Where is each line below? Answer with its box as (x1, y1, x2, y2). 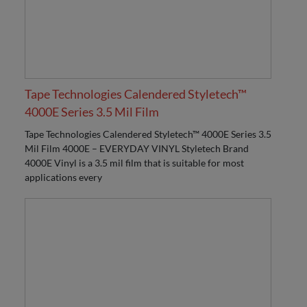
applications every (25, 171, 102, 184)
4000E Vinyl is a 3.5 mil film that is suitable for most (25, 157, 244, 169)
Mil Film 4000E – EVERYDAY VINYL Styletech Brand (25, 143, 249, 155)
